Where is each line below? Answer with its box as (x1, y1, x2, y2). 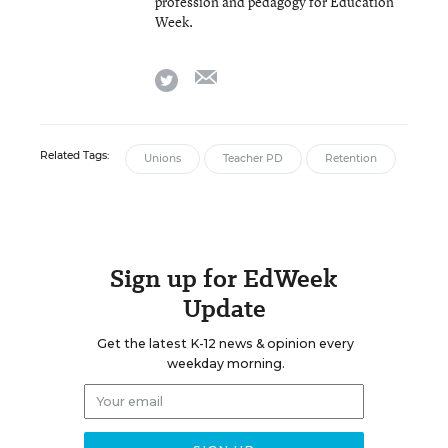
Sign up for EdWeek (110, 260, 338, 296)
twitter (177, 64, 222, 87)
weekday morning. (166, 355, 285, 371)
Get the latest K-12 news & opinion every (97, 335, 354, 351)
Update (182, 290, 266, 326)
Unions (144, 151, 181, 165)
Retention (325, 151, 377, 165)
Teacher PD (223, 151, 283, 165)
